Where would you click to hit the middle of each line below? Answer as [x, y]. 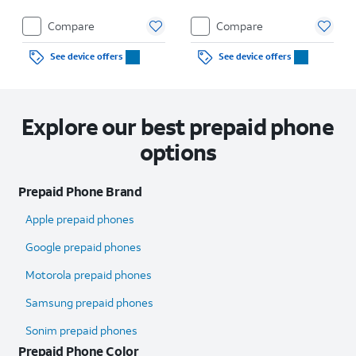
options [178, 152]
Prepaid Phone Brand [80, 191]
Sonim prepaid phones [81, 330]
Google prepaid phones [83, 246]
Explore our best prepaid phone [177, 126]
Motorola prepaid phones [89, 274]
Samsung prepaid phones [89, 302]
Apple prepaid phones [80, 219]
